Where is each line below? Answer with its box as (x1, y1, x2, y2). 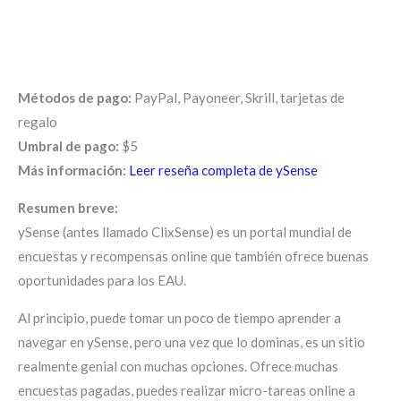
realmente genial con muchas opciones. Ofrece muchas (18, 357, 338, 374)
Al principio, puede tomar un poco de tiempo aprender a (18, 309, 341, 326)
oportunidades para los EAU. (18, 271, 186, 288)
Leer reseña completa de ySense (129, 161, 318, 178)
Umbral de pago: (18, 137, 119, 154)
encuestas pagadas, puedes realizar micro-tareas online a (18, 381, 355, 398)
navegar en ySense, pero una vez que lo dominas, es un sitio (18, 333, 365, 350)
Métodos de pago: (18, 89, 132, 106)
